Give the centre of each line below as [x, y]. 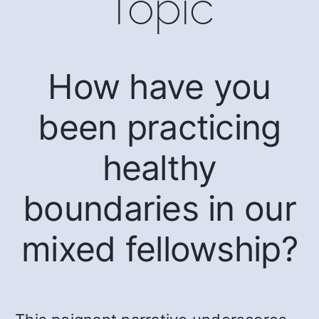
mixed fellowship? [159, 249]
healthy [159, 167]
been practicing [159, 127]
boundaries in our [159, 208]
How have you [159, 86]
